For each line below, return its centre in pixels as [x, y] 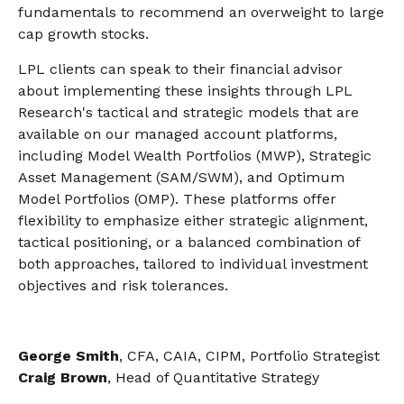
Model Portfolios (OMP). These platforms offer [177, 199]
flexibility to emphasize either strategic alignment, [193, 221]
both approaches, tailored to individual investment [193, 264]
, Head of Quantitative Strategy [213, 378]
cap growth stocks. [83, 34]
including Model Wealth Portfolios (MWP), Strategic [195, 156]
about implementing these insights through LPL [185, 91]
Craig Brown [63, 378]
